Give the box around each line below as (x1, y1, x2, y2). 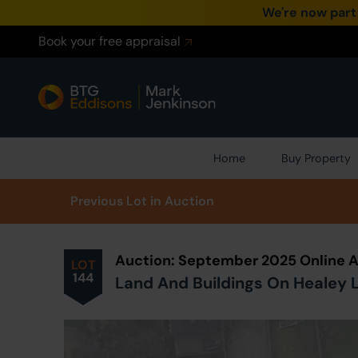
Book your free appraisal (38, 33, 181, 50)
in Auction (150, 193, 214, 209)
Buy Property (281, 151, 351, 165)
